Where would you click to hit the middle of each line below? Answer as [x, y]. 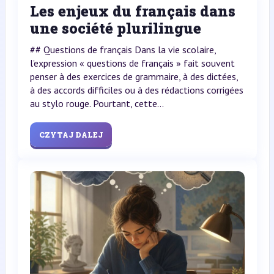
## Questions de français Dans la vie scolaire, [123, 50]
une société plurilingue [115, 28]
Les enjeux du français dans [132, 11]
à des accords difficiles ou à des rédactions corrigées [136, 90]
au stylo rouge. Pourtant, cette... [97, 103]
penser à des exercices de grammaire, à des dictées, [134, 76]
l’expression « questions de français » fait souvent [132, 63]
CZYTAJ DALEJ [71, 135]
